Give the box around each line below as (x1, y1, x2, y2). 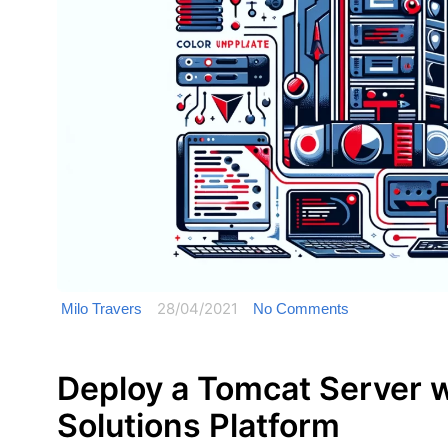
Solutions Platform (57, 405, 340, 445)
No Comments (253, 299, 349, 317)
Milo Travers (61, 299, 142, 317)
